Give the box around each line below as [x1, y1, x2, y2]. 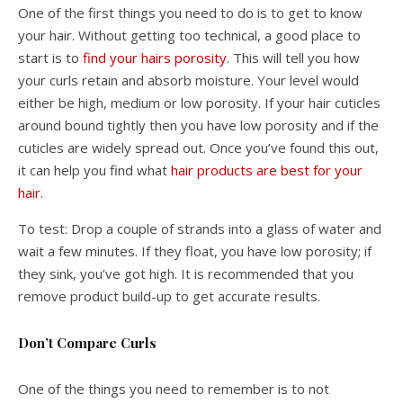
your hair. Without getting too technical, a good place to [18, 26, 361, 44]
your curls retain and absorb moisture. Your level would [18, 71, 359, 89]
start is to [18, 49, 83, 67]
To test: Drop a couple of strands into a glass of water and [18, 219, 381, 237]
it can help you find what [18, 161, 171, 179]
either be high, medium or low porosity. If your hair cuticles [18, 94, 381, 112]
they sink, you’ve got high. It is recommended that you [18, 264, 354, 282]
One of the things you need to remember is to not [18, 380, 329, 398]
